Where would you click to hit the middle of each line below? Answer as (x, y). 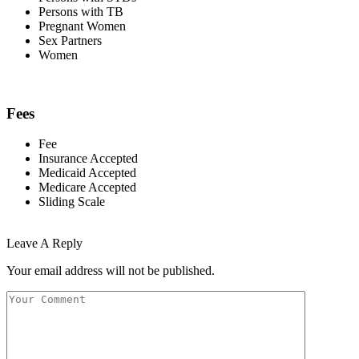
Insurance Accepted (88, 159)
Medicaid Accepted (87, 173)
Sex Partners (70, 40)
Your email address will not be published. (111, 271)
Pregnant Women (82, 26)
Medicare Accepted (87, 188)
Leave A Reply (44, 244)
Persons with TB (81, 12)
